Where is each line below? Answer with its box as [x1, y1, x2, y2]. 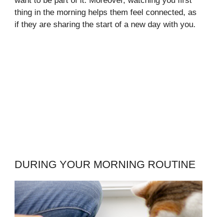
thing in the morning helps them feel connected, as [15, 8, 197, 17]
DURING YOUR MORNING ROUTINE [15, 158, 196, 171]
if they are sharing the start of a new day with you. [15, 20, 196, 30]
